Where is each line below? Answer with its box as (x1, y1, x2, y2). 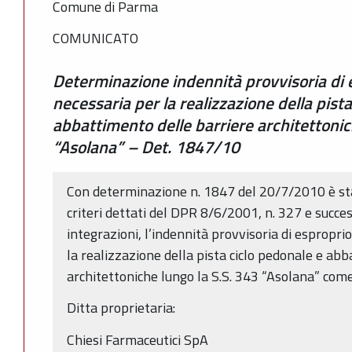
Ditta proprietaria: (67, 297, 178, 319)
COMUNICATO (53, 27, 138, 49)
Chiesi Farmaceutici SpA (67, 328, 208, 350)
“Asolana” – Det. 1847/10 (53, 134, 240, 159)
